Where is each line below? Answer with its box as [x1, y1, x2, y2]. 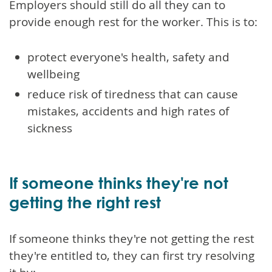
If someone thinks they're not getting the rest [9, 230, 254, 246]
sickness [27, 120, 72, 136]
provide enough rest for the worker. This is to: [9, 13, 257, 30]
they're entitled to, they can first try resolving [9, 247, 254, 263]
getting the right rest [9, 192, 161, 212]
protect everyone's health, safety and [27, 49, 229, 65]
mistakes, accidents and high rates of [27, 103, 229, 119]
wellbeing [27, 66, 80, 82]
